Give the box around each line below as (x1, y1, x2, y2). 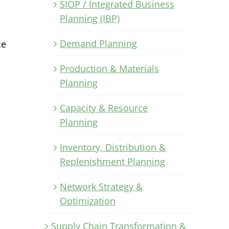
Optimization (60, 194, 116, 207)
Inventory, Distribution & (60, 141, 166, 153)
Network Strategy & (60, 180, 143, 193)
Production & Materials (60, 62, 159, 75)
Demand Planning (60, 37, 137, 50)
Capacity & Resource (60, 101, 148, 114)
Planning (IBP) (60, 12, 120, 25)
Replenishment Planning (60, 155, 165, 168)
